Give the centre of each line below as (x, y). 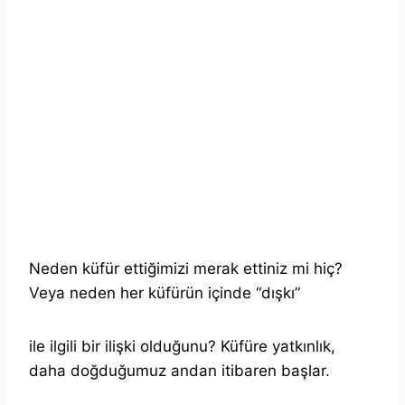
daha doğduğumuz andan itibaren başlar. (179, 370)
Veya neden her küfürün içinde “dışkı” (165, 292)
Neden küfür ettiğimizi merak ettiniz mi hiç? (186, 268)
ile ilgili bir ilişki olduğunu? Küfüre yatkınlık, (182, 346)
